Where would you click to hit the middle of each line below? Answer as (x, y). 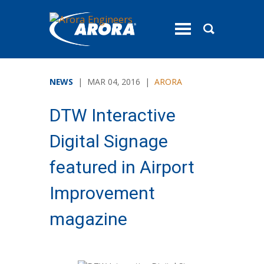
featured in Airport (122, 167)
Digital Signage (109, 141)
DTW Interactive (113, 115)
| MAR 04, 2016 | (114, 83)
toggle (192, 32)
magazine (88, 219)
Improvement (102, 193)
